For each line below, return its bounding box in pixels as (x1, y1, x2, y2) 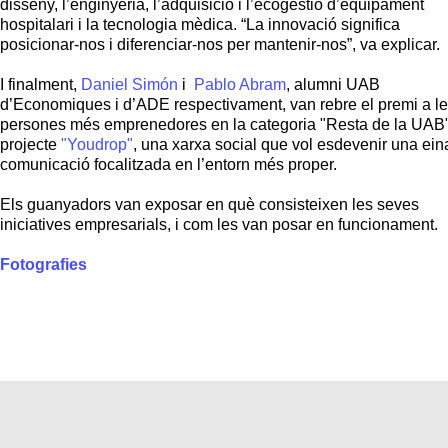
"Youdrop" (61, 136, 133, 153)
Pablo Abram (194, 76, 286, 93)
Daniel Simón (81, 76, 178, 93)
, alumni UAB (286, 76, 380, 93)
